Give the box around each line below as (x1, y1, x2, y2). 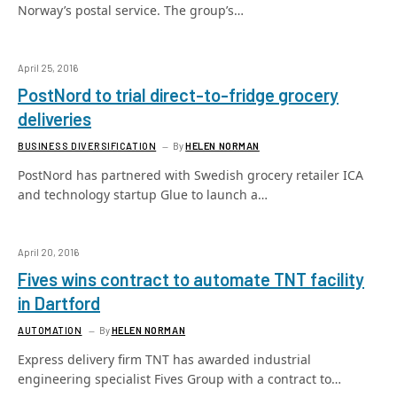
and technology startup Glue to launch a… (18, 186, 268, 203)
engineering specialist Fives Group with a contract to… (18, 370, 341, 387)
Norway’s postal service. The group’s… (18, 2, 244, 19)
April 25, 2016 (18, 62, 78, 74)
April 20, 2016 (18, 246, 79, 258)
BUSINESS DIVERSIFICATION (18, 140, 157, 152)
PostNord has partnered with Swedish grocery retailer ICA (18, 167, 363, 183)
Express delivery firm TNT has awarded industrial (18, 351, 311, 368)
